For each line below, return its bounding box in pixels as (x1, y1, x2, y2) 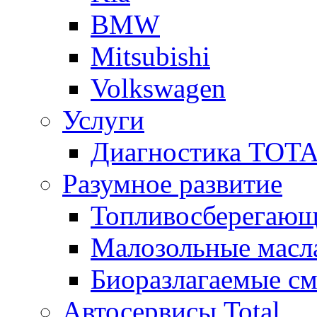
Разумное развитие (62, 168, 282, 199)
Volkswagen (91, 72, 226, 103)
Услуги (62, 104, 144, 135)
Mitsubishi (91, 40, 210, 71)
